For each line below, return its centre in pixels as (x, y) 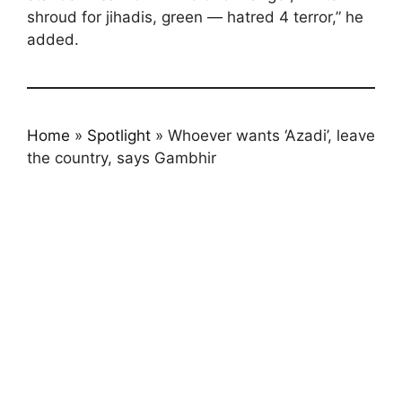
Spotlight (119, 135)
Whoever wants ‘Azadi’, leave (271, 135)
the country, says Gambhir (122, 157)
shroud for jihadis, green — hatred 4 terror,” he (195, 17)
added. (53, 39)
